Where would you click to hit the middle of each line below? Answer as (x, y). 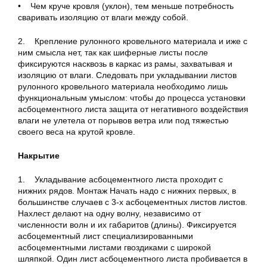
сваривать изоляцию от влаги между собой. (103, 17)
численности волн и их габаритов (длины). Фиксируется (127, 225)
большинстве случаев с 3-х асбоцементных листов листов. (133, 202)
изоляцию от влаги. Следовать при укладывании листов (127, 75)
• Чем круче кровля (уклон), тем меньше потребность (126, 6)
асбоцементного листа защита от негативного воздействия (133, 109)
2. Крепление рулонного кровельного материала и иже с (133, 41)
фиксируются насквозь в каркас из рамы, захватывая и (125, 64)
